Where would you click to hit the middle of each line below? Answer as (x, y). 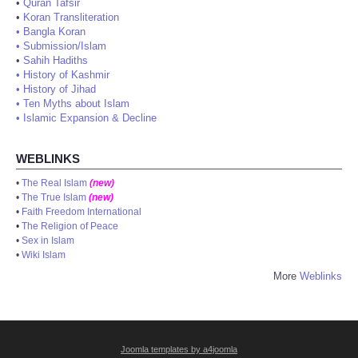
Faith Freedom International (82, 212)
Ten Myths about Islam (76, 104)
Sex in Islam (48, 241)
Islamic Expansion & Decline (90, 118)
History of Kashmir (66, 75)
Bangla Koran (54, 32)
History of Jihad (60, 89)
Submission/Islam (65, 46)
